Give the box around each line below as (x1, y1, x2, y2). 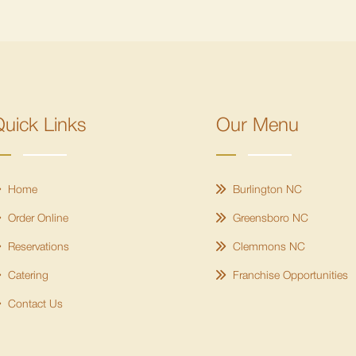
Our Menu (216, 118, 299, 136)
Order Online (4, 214, 68, 225)
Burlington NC (230, 185, 302, 196)
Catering (4, 271, 48, 282)
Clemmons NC (230, 242, 305, 253)
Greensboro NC (230, 214, 308, 225)
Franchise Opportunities (230, 271, 348, 282)
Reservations (4, 242, 69, 253)
